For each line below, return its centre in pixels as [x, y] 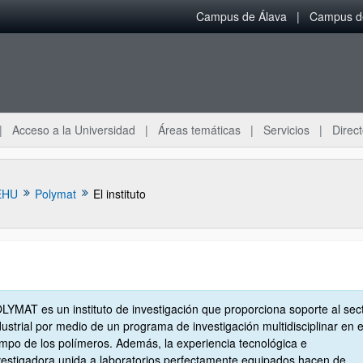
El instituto [119, 193]
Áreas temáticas [199, 130]
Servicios [286, 130]
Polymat [55, 193]
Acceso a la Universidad [74, 130]
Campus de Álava [241, 16]
